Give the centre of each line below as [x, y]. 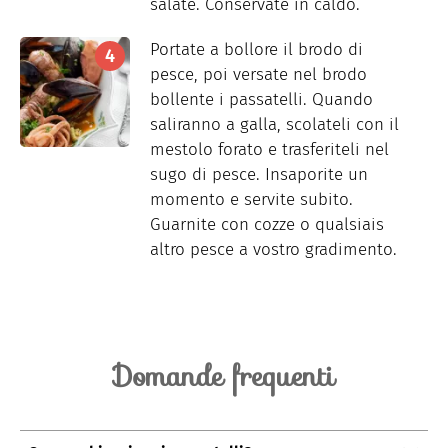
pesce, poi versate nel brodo [258, 75]
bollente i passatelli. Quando [261, 100]
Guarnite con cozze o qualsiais [267, 225]
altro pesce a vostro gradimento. [273, 250]
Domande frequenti [224, 376]
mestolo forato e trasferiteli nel [269, 150]
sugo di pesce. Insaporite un [259, 175]
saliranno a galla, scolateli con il [274, 125]
